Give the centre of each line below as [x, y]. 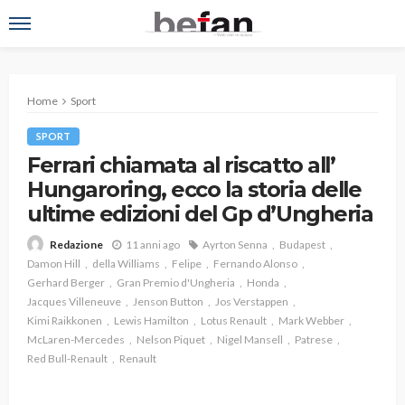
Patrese [314, 340]
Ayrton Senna [235, 244]
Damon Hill [54, 264]
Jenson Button [168, 302]
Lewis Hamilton [151, 321]
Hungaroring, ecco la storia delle [194, 189]
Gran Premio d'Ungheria [176, 283]
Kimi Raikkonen [65, 321]
